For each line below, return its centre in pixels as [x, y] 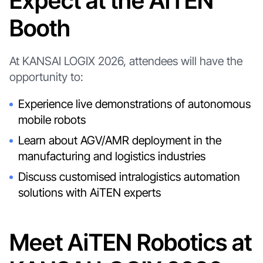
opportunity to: [46, 77]
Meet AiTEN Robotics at [130, 242]
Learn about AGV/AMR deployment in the [120, 141]
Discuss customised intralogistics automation [129, 177]
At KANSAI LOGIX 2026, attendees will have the [126, 61]
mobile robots [52, 120]
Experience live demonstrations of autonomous [135, 104]
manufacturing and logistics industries [112, 156]
